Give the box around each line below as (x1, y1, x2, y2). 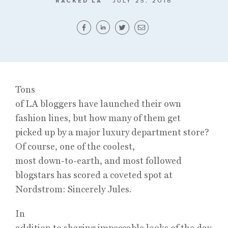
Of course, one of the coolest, (15, 141, 135, 152)
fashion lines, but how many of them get (15, 112, 181, 123)
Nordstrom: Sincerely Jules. (15, 184, 131, 194)
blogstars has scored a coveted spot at (15, 169, 173, 180)
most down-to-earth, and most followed (15, 155, 182, 166)
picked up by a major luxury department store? (15, 127, 209, 137)
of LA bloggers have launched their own (15, 98, 181, 109)
